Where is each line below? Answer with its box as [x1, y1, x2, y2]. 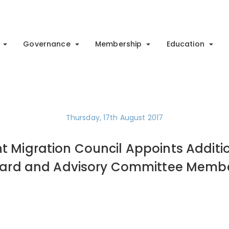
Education [166, 38, 204, 49]
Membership [95, 38, 142, 49]
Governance [23, 38, 71, 49]
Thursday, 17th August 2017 [65, 112, 164, 123]
